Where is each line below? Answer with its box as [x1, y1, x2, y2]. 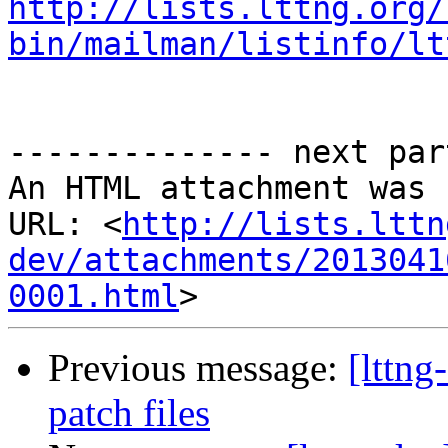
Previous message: [48, 346, 348, 390]
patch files [48, 391, 210, 435]
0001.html [8, 278, 179, 315]
